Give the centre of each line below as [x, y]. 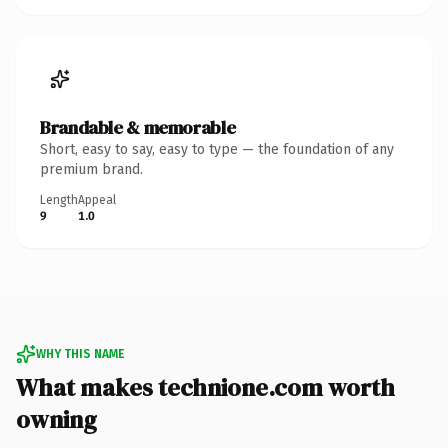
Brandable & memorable [138, 127]
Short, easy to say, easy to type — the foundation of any [217, 149]
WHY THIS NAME [80, 353]
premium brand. [91, 169]
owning [56, 419]
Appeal [97, 199]
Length [59, 199]
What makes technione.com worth [205, 387]
